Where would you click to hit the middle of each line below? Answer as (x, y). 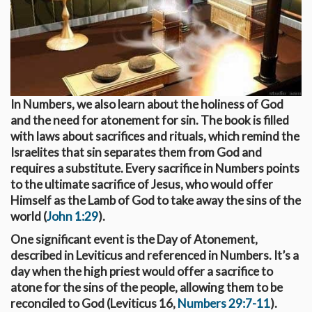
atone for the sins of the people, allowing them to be (147, 288)
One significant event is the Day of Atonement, (134, 240)
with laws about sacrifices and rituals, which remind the (155, 136)
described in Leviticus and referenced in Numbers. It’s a (155, 256)
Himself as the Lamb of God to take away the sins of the (156, 201)
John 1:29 (72, 217)
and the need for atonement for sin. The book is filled (150, 120)
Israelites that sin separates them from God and (136, 153)
